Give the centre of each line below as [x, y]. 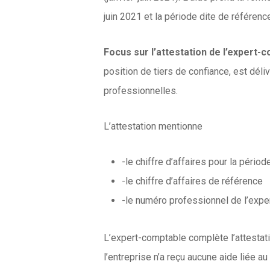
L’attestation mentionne [153, 127]
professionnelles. [141, 91]
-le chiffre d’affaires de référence [193, 181]
